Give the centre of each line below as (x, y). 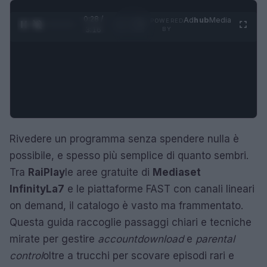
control (26, 256)
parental (215, 239)
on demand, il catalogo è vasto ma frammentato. (126, 206)
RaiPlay (46, 172)
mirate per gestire (54, 239)
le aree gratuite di (109, 172)
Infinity (28, 189)
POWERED (167, 21)
